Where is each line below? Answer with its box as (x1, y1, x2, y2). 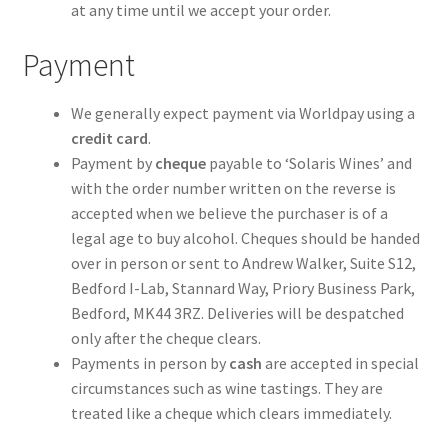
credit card (70, 127, 148, 148)
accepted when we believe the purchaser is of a (70, 202, 388, 223)
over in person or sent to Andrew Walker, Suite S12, (70, 252, 416, 273)
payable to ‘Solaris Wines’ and (205, 152, 412, 173)
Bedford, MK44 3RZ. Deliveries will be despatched (70, 302, 404, 323)
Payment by (70, 152, 155, 173)
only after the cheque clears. (70, 327, 261, 348)
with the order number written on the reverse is (70, 177, 396, 198)
